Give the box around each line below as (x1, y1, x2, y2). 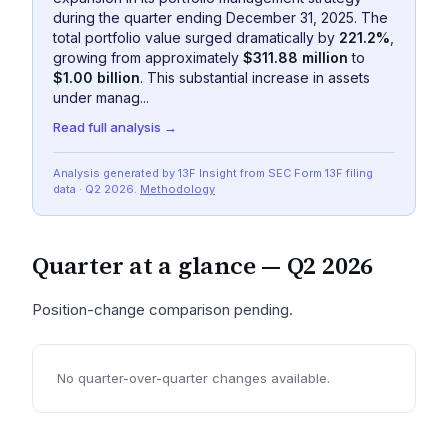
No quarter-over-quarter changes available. (57, 370, 330, 386)
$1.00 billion (53, 69, 140, 86)
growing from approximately (53, 49, 243, 66)
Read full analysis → (53, 119, 177, 135)
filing (343, 166, 373, 180)
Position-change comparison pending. (32, 300, 293, 319)
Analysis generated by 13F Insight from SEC (53, 166, 291, 180)
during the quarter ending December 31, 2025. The (53, 9, 388, 26)
